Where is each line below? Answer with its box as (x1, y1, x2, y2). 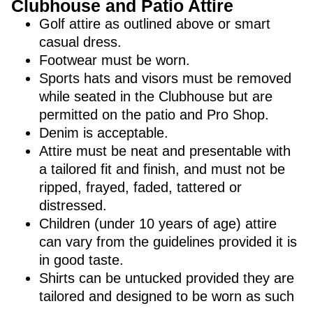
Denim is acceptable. (39, 125, 168, 140)
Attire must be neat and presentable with (39, 143, 291, 159)
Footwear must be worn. (39, 52, 190, 68)
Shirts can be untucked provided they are (39, 270, 294, 286)
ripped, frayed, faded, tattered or (39, 180, 242, 195)
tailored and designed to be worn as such (39, 289, 294, 304)
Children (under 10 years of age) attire (39, 216, 277, 231)
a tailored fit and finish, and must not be (39, 161, 285, 177)
